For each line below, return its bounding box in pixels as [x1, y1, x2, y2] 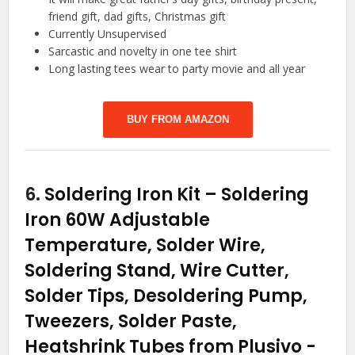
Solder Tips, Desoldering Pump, [25, 284, 308, 309]
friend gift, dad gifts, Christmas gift [48, 9, 227, 25]
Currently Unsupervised [48, 26, 167, 42]
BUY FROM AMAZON [126, 113, 229, 126]
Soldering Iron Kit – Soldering [44, 182, 310, 208]
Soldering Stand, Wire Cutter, [25, 258, 290, 284]
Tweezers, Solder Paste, [25, 309, 238, 334]
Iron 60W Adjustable [25, 208, 211, 233]
